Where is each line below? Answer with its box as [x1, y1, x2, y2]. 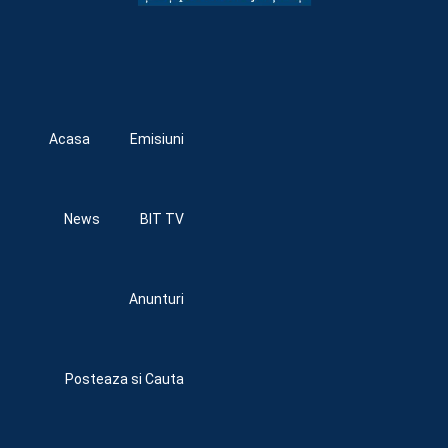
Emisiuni [130, 131, 184, 148]
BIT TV [140, 211, 184, 228]
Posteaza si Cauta [65, 371, 184, 388]
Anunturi [129, 291, 184, 308]
